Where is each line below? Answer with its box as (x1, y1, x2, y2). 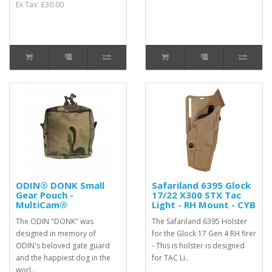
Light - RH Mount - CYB (152, 199, 256, 211)
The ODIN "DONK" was (16, 216, 93, 226)
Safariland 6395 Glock (152, 179, 251, 191)
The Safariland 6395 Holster (152, 216, 247, 226)
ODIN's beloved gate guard (16, 240, 110, 251)
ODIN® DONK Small (16, 179, 104, 191)
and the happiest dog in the (16, 253, 110, 263)
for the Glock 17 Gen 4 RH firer (152, 228, 256, 239)
